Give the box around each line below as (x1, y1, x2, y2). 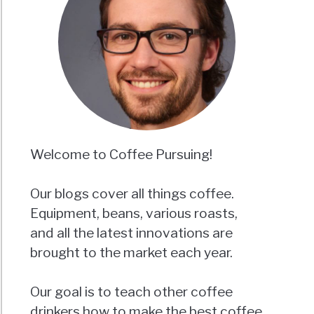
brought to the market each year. (30, 244, 233, 261)
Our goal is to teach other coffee (30, 283, 233, 301)
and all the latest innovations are (30, 224, 233, 242)
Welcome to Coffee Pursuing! (30, 146, 213, 163)
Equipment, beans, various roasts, (30, 205, 238, 222)
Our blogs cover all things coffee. (30, 185, 235, 203)
